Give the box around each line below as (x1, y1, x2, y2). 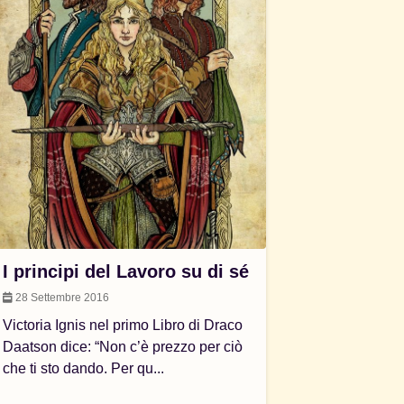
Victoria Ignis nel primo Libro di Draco (3, 317, 243, 333)
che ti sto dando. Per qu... (3, 361, 165, 376)
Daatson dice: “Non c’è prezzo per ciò (3, 339, 243, 354)
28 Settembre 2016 (13, 291, 110, 304)
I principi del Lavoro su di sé (3, 262, 250, 281)
